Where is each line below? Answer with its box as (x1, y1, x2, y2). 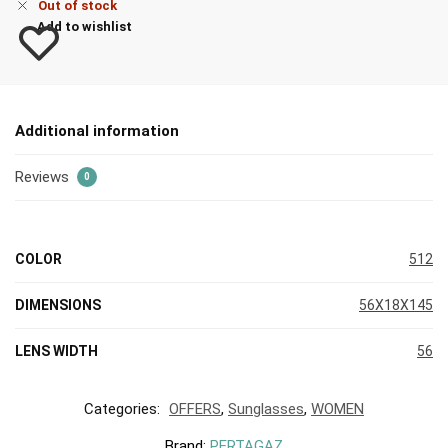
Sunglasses (228, 399, 304, 418)
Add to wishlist (37, 19, 132, 35)
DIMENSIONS (15, 296, 101, 313)
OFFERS (169, 399, 221, 418)
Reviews (15, 167, 73, 186)
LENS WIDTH (15, 342, 98, 359)
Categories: (84, 399, 164, 418)
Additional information (15, 122, 179, 141)
